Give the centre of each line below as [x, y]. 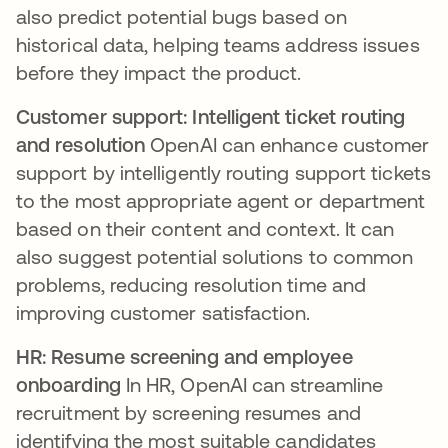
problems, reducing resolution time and [191, 284]
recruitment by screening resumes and [188, 412]
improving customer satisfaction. [163, 312]
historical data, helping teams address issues [218, 44]
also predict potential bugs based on [181, 16]
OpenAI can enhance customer [287, 144]
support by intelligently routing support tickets [223, 172]
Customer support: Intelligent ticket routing [211, 116]
